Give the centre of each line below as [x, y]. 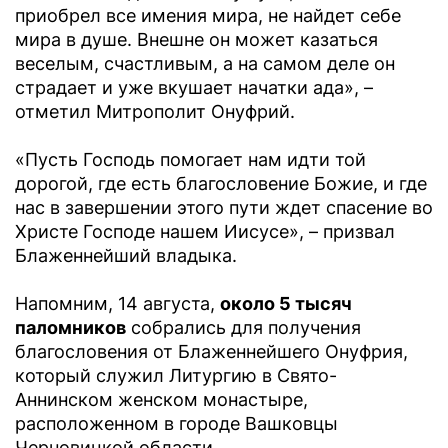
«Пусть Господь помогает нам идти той [190, 160]
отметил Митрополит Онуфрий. [155, 112]
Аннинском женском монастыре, [161, 400]
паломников [70, 328]
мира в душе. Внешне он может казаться [196, 40]
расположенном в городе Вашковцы [176, 424]
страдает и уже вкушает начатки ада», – [194, 88]
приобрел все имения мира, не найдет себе [208, 16]
